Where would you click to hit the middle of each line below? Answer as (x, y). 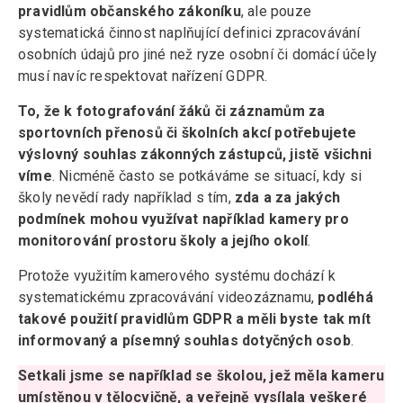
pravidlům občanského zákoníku (130, 12)
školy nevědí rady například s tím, (126, 198)
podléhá (345, 298)
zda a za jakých (287, 198)
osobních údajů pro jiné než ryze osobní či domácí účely (197, 55)
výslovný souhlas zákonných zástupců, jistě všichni (195, 155)
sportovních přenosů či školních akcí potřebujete (188, 133)
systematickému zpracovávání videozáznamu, (168, 298)
